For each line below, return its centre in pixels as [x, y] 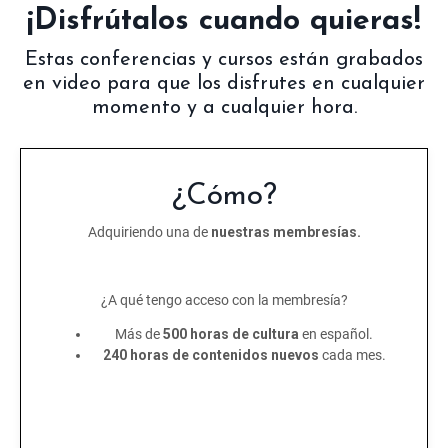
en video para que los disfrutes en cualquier [224, 83]
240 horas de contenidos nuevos [210, 354]
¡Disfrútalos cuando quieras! [224, 21]
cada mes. [353, 354]
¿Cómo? [224, 196]
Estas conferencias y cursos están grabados [224, 59]
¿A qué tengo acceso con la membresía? [224, 299]
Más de [137, 333]
